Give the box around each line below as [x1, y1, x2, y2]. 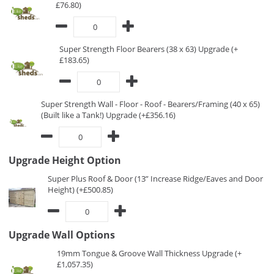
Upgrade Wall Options [9, 228, 115, 242]
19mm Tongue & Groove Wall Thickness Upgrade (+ [57, 248, 242, 259]
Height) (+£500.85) [48, 184, 113, 195]
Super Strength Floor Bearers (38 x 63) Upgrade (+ [59, 43, 238, 54]
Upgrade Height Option [9, 154, 121, 167]
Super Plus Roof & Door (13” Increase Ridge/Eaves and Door [48, 173, 263, 184]
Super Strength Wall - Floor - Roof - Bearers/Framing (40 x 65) [41, 98, 260, 109]
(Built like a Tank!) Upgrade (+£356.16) [41, 109, 176, 120]
